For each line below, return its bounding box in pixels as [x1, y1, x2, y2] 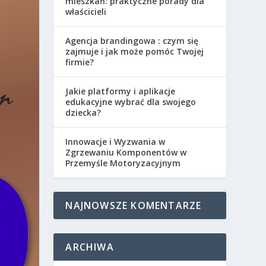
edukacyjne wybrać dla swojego [65, 96, 197, 108]
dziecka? [65, 107, 102, 119]
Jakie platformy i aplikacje [65, 85, 176, 97]
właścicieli [65, 6, 107, 18]
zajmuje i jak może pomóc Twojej [65, 46, 204, 58]
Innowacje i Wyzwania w [65, 136, 166, 148]
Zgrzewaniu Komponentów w [65, 147, 187, 159]
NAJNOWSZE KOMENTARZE [65, 199, 202, 213]
